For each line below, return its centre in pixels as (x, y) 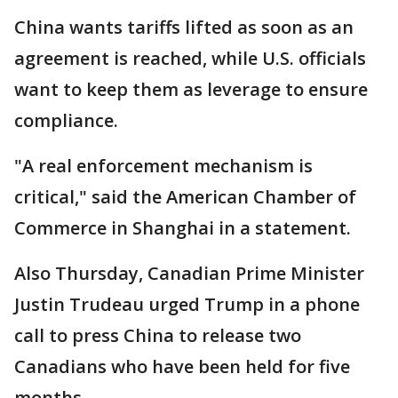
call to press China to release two (158, 335)
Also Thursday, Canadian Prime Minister (189, 273)
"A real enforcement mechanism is (163, 166)
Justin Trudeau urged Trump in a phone (187, 304)
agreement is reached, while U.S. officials (190, 58)
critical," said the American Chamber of (185, 197)
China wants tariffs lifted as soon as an (184, 27)
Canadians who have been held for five (182, 366)
